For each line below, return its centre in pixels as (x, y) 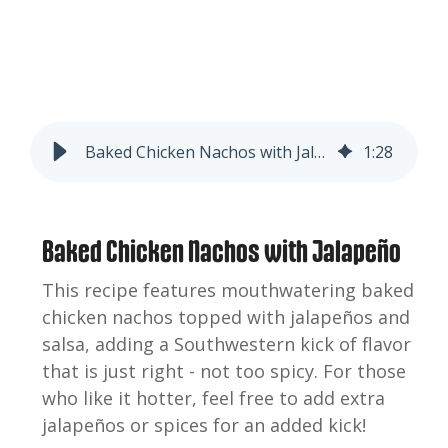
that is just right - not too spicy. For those (223, 370)
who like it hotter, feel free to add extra (213, 397)
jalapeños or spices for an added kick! (203, 424)
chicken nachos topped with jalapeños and (225, 316)
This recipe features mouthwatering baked (227, 289)
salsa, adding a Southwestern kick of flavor (226, 343)
